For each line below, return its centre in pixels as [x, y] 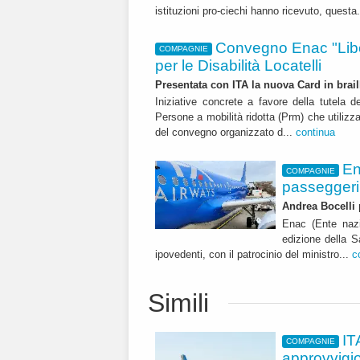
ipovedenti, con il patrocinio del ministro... [254, 254]
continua [315, 133]
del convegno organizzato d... [225, 133]
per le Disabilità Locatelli [238, 65]
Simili [178, 303]
